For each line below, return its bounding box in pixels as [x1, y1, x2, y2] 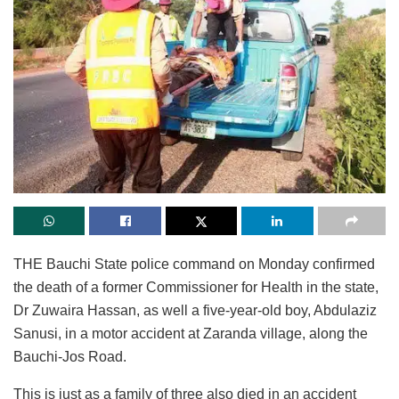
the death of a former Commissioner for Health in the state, [13, 279, 379, 295]
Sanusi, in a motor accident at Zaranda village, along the [13, 325, 368, 341]
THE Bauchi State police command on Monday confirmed [13, 256, 375, 272]
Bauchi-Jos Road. [13, 348, 126, 364]
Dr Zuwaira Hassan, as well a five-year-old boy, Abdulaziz [13, 302, 377, 318]
